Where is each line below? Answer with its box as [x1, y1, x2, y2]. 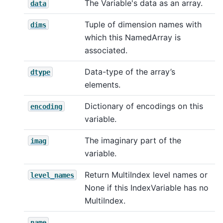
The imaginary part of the [85, 135, 181, 145]
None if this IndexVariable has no [85, 182, 209, 193]
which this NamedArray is [85, 32, 181, 42]
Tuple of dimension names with [85, 19, 202, 29]
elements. [85, 79, 120, 90]
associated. [85, 45, 127, 55]
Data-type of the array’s [85, 66, 175, 77]
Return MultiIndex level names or [85, 169, 208, 180]
